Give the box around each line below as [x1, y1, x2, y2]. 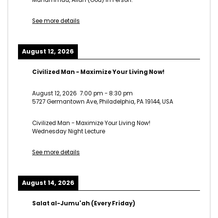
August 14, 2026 [22, 179, 74, 187]
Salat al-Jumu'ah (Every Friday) [32, 200, 135, 208]
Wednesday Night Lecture [32, 127, 105, 135]
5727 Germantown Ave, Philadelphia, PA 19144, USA [32, 97, 173, 106]
